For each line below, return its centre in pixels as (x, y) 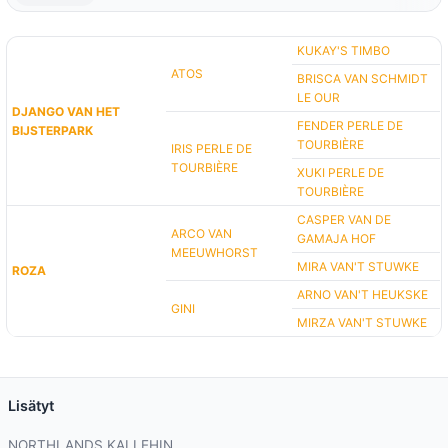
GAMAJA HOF (337, 239)
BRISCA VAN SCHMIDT (363, 79)
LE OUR (319, 98)
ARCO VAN (202, 234)
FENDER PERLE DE (350, 126)
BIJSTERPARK (53, 131)
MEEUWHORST (215, 253)
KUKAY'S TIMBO (344, 51)
